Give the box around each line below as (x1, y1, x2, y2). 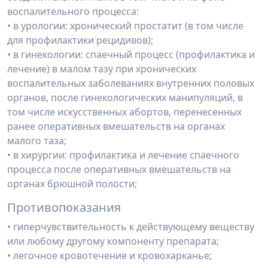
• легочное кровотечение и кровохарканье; (7, 249, 212, 262)
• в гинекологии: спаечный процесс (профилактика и (7, 48, 255, 61)
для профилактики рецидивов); (7, 33, 153, 47)
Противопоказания (7, 199, 121, 215)
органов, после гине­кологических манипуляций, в (7, 91, 243, 104)
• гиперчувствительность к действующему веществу (7, 220, 254, 233)
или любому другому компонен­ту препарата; (7, 234, 219, 248)
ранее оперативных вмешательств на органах (7, 120, 225, 133)
